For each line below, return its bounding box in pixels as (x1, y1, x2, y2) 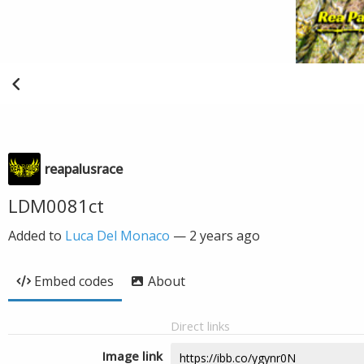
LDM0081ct (8, 193, 104, 218)
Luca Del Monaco (65, 227, 170, 245)
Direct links (171, 318, 230, 334)
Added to (8, 227, 65, 245)
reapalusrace (45, 160, 123, 178)
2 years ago (189, 227, 260, 245)
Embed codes (34, 272, 114, 290)
